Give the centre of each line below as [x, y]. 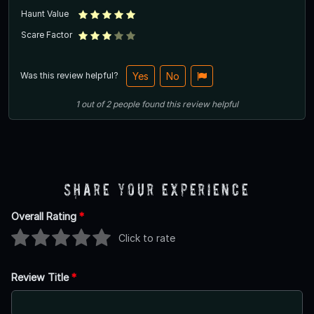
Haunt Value [45, 13]
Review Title [41, 277]
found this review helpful [190, 104]
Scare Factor [47, 34]
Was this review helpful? [70, 75]
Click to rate [147, 238]
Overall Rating [45, 216]
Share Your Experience [157, 189]
